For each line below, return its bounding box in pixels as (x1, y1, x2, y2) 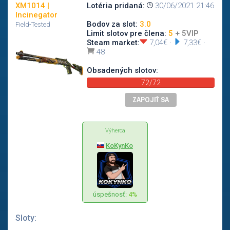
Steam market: (87, 38, 140, 47)
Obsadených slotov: (87, 66, 158, 75)
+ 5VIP (175, 29, 199, 38)
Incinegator (15, 10, 57, 20)
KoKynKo (106, 142, 133, 149)
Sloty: (15, 213, 36, 223)
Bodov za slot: (87, 20, 138, 29)
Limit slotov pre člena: (87, 29, 166, 38)
